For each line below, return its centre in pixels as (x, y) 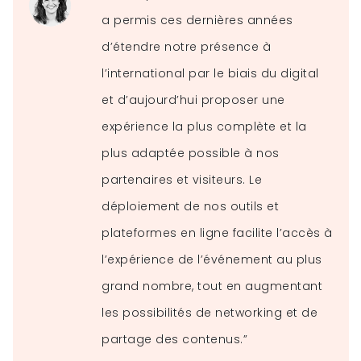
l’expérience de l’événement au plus (212, 259)
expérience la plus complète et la (204, 126)
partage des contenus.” (175, 339)
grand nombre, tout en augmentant (212, 286)
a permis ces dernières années (197, 20)
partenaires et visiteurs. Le (182, 179)
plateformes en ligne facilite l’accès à (217, 232)
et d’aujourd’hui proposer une (193, 100)
